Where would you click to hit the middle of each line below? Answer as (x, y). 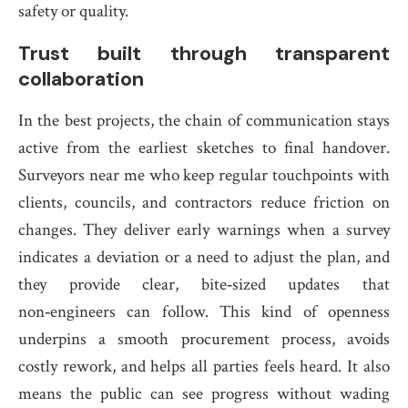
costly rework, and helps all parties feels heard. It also (204, 367)
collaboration (81, 79)
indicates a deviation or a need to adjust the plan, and (204, 257)
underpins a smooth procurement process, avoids (204, 339)
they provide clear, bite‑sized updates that (204, 285)
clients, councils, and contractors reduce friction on (204, 203)
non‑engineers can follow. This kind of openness (204, 312)
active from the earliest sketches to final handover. (204, 148)
